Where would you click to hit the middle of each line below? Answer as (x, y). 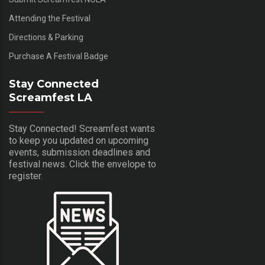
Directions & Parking (46, 38)
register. (26, 176)
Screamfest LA (51, 98)
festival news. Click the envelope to (83, 164)
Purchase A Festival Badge (59, 56)
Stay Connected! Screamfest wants (82, 129)
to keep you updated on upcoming (79, 141)
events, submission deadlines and (80, 153)
